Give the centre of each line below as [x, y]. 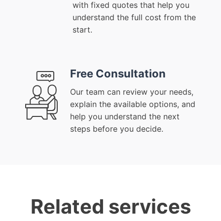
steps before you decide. [117, 129]
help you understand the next [125, 117]
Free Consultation [118, 74]
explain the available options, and [133, 104]
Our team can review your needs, [132, 92]
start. [82, 30]
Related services [110, 207]
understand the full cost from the [134, 18]
